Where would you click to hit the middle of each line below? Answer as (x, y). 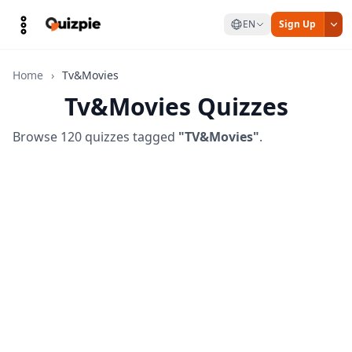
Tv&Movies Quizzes (176, 106)
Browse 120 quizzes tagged (95, 137)
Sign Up (297, 24)
